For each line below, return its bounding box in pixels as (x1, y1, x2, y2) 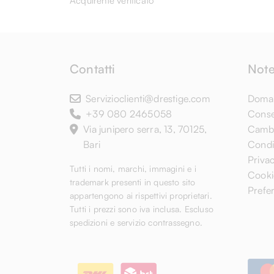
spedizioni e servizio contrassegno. (70, 217, 202, 228)
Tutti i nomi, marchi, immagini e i (70, 163, 196, 174)
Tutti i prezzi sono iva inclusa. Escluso (70, 204, 213, 214)
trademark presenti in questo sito (70, 177, 196, 187)
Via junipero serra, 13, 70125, (83, 123, 207, 135)
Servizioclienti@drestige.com (86, 92, 210, 105)
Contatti (70, 61, 116, 76)
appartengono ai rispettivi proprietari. (70, 190, 212, 201)
